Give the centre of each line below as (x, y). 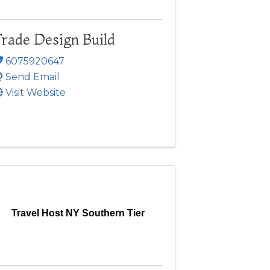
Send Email (32, 77)
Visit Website (35, 92)
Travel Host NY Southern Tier (78, 213)
